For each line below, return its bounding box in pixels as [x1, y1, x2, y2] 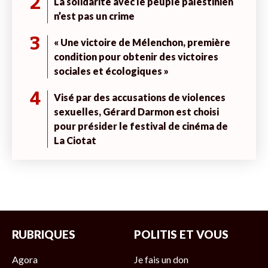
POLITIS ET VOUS [134, 228, 229, 241]
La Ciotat [54, 134, 96, 146]
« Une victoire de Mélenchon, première [54, 36, 230, 48]
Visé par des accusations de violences [54, 91, 226, 103]
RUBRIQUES [12, 228, 75, 241]
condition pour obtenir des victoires [54, 50, 218, 62]
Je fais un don [134, 254, 188, 265]
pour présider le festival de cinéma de [54, 120, 228, 132]
